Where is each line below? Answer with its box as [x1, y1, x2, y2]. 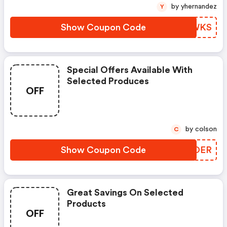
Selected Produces [67, 77, 149, 86]
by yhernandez [181, 3, 217, 10]
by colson [195, 126, 217, 133]
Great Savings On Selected [67, 188, 183, 197]
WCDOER [169, 145, 212, 155]
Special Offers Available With [67, 65, 193, 74]
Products [67, 199, 106, 208]
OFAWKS [172, 23, 212, 32]
